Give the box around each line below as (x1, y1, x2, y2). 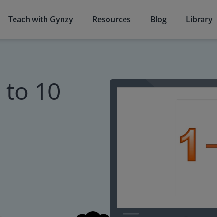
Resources (93, 14, 131, 25)
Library (186, 14, 213, 25)
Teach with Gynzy (8, 14, 73, 25)
